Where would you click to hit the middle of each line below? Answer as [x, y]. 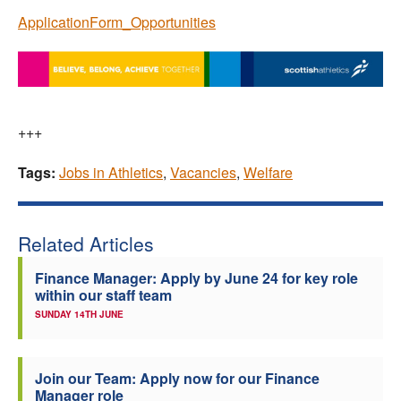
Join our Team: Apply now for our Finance [177, 379]
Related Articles [86, 244]
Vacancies [203, 173]
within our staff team [103, 295]
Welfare [268, 173]
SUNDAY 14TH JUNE [79, 315]
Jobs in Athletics [111, 173]
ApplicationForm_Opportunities [117, 21]
